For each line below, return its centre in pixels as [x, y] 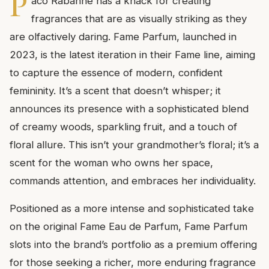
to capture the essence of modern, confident [116, 72]
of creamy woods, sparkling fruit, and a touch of [123, 126]
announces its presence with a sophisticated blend [129, 108]
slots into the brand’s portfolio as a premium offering [133, 244]
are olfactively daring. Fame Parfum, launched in [123, 36]
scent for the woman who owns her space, [111, 162]
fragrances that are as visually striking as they [139, 18]
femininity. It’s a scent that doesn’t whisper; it [115, 90]
